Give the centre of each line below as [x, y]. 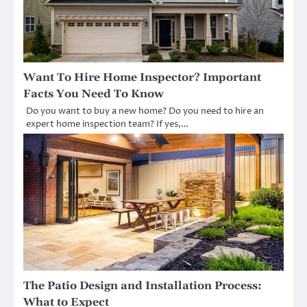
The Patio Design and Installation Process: [143, 286]
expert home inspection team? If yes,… [107, 124]
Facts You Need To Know [94, 94]
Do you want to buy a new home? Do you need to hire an [145, 111]
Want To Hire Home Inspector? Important [142, 78]
